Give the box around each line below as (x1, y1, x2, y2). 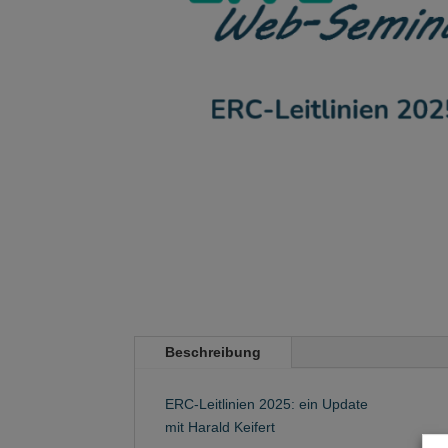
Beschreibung (165, 343, 262, 360)
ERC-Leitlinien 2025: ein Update (165, 395, 369, 412)
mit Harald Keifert (165, 418, 276, 435)
